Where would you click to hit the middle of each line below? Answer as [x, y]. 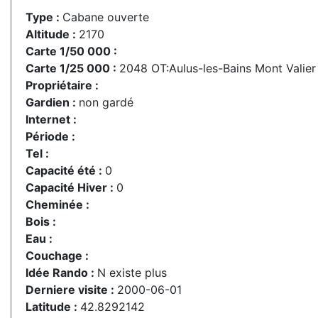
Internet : [51, 119]
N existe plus [132, 273]
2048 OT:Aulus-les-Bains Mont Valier [218, 68]
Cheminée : [57, 204]
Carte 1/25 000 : [72, 68]
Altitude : [52, 34]
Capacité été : [65, 170]
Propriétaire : [62, 85]
